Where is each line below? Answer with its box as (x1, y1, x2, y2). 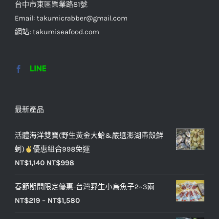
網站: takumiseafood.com (15, 27, 99, 37)
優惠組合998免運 (33, 145, 90, 154)
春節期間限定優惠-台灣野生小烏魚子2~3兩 (15, 182, 154, 192)
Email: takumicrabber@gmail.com (15, 14, 128, 23)
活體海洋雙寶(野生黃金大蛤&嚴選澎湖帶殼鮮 (15, 131, 163, 140)
